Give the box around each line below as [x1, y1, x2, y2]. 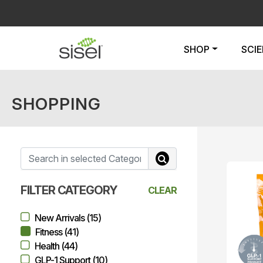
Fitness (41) [35, 226, 79, 238]
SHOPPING [12, 94, 101, 114]
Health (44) [35, 240, 77, 252]
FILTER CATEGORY [21, 183, 117, 197]
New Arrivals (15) [35, 212, 101, 224]
